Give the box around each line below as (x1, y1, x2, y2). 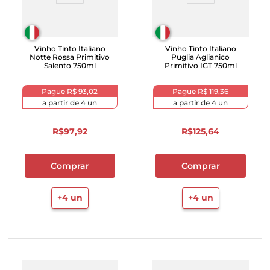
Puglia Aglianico (171, 52, 230, 61)
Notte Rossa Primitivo (30, 52, 110, 61)
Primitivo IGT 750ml (164, 61, 237, 70)
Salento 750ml (43, 61, 96, 70)
